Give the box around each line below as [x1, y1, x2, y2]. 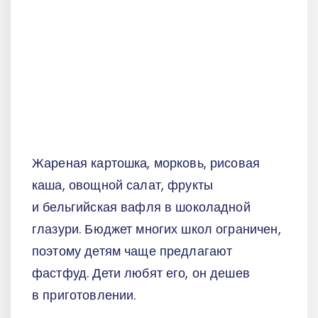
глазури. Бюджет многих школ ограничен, [32, 219, 281, 238]
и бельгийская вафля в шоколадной [32, 197, 251, 216]
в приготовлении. [32, 285, 136, 304]
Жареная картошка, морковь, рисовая [32, 153, 261, 172]
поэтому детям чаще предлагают [32, 241, 233, 260]
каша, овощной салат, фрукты [32, 175, 214, 194]
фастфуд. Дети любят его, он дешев [32, 263, 250, 282]
